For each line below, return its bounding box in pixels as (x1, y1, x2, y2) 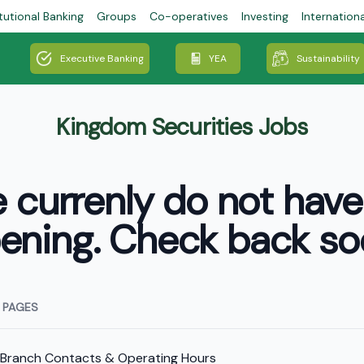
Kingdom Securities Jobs (56, 111, 308, 142)
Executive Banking (60, 52, 144, 65)
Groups (97, 9, 136, 24)
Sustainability (297, 52, 360, 65)
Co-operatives (149, 9, 228, 24)
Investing (241, 9, 288, 24)
